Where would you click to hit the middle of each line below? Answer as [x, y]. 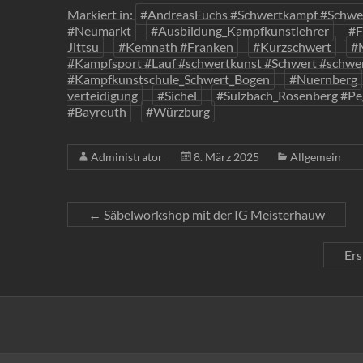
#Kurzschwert [292, 47]
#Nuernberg [323, 79]
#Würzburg [178, 111]
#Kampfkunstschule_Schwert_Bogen [169, 79]
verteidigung [102, 95]
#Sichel [177, 95]
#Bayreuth [97, 111]
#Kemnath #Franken [176, 47]
